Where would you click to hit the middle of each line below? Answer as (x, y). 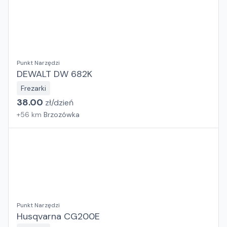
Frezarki (33, 88)
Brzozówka (62, 115)
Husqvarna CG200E (58, 216)
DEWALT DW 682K (54, 74)
